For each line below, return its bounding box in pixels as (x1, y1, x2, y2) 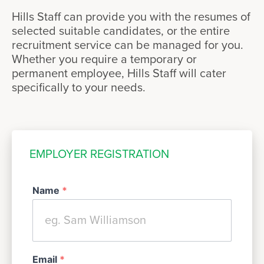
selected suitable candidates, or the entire (12, 24, 230, 38)
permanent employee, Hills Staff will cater (12, 67, 226, 81)
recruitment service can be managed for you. (12, 38, 243, 52)
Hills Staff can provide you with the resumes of (12, 10, 250, 24)
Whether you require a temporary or (12, 52, 197, 67)
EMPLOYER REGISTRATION (29, 147, 169, 161)
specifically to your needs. (12, 81, 148, 95)
